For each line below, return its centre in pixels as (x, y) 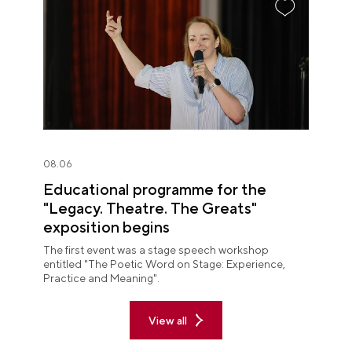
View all (168, 320)
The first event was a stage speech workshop (156, 250)
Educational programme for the (155, 189)
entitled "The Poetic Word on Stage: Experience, (164, 264)
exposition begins (106, 227)
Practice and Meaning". (101, 279)
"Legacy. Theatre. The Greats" (150, 208)
